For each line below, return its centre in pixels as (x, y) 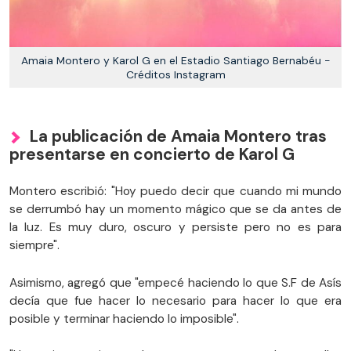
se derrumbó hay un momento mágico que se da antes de (175, 209)
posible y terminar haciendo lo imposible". (124, 318)
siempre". (34, 245)
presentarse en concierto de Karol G (152, 154)
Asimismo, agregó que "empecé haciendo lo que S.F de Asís (175, 282)
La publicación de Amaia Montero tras (178, 136)
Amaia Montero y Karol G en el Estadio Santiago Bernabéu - (175, 60)
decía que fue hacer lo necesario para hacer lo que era (175, 300)
